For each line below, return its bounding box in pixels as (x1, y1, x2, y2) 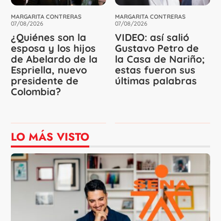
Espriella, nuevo (11, 63, 87, 76)
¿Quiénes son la (11, 31, 87, 43)
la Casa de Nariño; (115, 52, 205, 65)
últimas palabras (115, 74, 197, 87)
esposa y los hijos (11, 41, 96, 54)
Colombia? (11, 85, 62, 98)
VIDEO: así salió (115, 31, 189, 43)
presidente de (11, 74, 79, 87)
